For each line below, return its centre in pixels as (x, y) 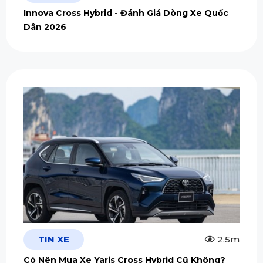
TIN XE (54, 240)
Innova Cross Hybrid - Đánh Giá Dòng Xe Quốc (126, 13)
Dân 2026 (45, 27)
